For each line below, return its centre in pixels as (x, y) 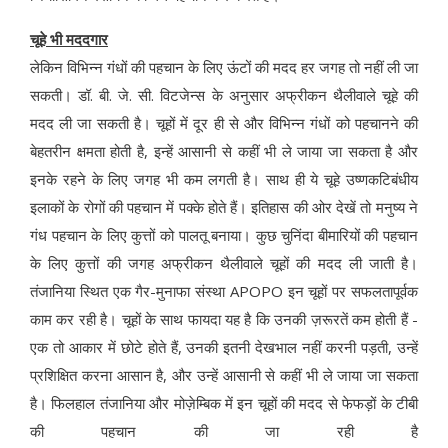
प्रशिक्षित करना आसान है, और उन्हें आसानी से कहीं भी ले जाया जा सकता (224, 375)
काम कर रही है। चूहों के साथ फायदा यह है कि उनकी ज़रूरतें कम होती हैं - (224, 319)
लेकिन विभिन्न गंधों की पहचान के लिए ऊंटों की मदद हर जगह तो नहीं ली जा (224, 67)
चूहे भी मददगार (69, 39)
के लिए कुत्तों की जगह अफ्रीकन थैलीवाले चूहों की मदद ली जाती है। (224, 263)
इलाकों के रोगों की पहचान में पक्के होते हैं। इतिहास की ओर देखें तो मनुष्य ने (224, 207)
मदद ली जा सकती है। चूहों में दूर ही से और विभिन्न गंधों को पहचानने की (224, 123)
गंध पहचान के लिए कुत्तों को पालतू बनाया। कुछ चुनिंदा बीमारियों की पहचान (224, 235)
